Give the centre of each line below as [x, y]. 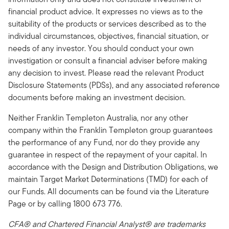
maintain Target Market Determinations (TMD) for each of [108, 179]
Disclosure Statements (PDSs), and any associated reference [114, 85]
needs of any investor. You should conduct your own [101, 48]
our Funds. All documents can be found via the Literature [109, 191]
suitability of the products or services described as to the [107, 24]
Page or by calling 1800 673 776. [66, 203]
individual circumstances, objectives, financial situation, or [108, 36]
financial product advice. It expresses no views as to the [106, 11]
